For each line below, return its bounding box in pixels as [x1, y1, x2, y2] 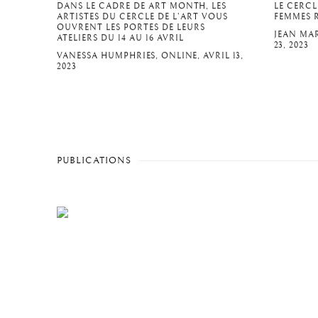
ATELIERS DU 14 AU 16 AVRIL [57, 33, 185, 44]
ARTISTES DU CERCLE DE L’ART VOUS [57, 11, 229, 23]
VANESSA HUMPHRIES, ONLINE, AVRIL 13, [57, 50, 244, 62]
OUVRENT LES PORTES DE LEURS [57, 22, 206, 33]
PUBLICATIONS [57, 155, 132, 167]
